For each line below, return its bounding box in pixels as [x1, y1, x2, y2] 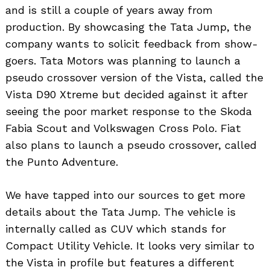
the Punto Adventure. [5, 155, 118, 168]
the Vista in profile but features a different [5, 256, 234, 269]
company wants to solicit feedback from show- [5, 37, 258, 50]
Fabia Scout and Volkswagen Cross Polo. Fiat [5, 121, 241, 134]
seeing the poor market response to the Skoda [5, 104, 252, 118]
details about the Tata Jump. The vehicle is [5, 205, 236, 218]
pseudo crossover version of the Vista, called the [5, 71, 263, 84]
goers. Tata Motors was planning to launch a [5, 54, 240, 67]
